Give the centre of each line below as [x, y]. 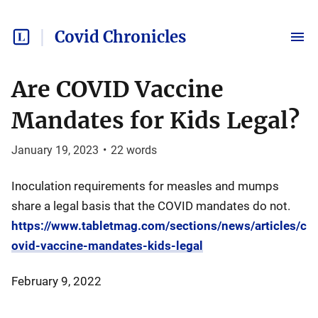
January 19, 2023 [55, 150]
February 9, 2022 [56, 281]
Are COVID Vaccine [117, 89]
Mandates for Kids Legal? [155, 121]
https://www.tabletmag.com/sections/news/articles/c [159, 226]
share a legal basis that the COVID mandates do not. [151, 206]
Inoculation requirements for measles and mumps [145, 186]
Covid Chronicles [120, 37]
